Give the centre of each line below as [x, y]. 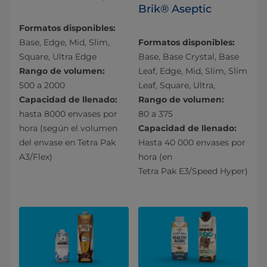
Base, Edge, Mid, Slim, [64, 42]
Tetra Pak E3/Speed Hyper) [193, 171]
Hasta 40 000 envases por [192, 142]
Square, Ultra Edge [58, 56]
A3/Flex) [36, 156]
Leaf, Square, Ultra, [177, 85]
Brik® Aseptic [175, 9]
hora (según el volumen [68, 128]
